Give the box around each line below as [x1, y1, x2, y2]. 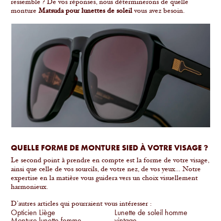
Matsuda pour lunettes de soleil [38, 8, 133, 15]
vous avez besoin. [132, 8, 185, 15]
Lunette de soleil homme [114, 208, 187, 218]
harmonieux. [11, 184, 48, 191]
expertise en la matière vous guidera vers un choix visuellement [11, 175, 198, 183]
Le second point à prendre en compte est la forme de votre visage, [11, 157, 210, 165]
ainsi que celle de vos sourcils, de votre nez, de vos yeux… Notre [11, 166, 201, 174]
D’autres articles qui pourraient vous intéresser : [11, 201, 152, 208]
